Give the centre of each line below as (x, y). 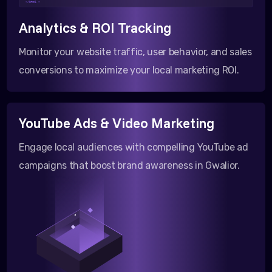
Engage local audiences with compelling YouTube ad (134, 148)
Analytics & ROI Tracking (95, 28)
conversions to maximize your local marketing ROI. (129, 70)
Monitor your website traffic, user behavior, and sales (135, 52)
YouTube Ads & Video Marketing (117, 123)
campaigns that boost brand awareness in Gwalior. (129, 166)
